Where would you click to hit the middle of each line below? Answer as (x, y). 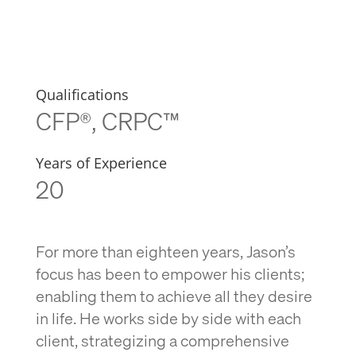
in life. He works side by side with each (168, 318)
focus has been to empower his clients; (170, 273)
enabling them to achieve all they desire (174, 296)
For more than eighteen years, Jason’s (165, 251)
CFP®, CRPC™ (107, 121)
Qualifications (82, 95)
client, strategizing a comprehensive (162, 340)
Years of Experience (101, 163)
